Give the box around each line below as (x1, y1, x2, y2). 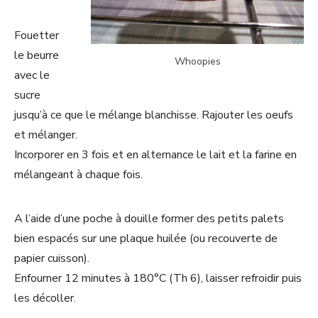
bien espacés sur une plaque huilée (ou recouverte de (14, 230, 278, 246)
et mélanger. (14, 126, 77, 143)
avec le (14, 67, 50, 83)
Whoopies (174, 54, 221, 68)
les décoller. (14, 290, 76, 306)
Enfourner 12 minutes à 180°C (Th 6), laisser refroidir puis (14, 270, 302, 286)
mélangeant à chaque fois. (14, 166, 143, 182)
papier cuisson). (14, 250, 89, 266)
